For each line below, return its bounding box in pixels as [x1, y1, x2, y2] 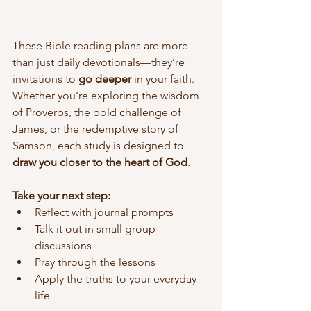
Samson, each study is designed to [12, 138, 187, 152]
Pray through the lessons [35, 255, 155, 269]
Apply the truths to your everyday [35, 271, 199, 285]
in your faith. [131, 72, 197, 85]
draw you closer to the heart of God [12, 155, 187, 169]
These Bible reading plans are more [12, 38, 191, 52]
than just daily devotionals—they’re [12, 55, 187, 69]
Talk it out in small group [35, 221, 158, 235]
